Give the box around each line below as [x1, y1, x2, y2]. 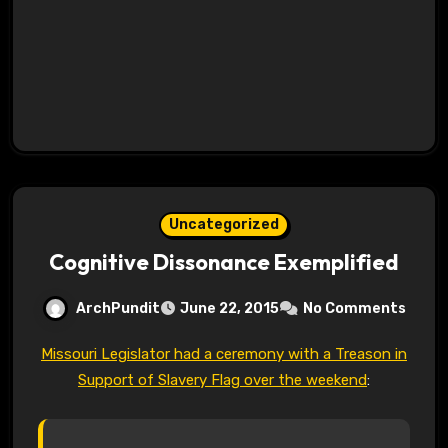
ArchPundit [76, 299, 160, 317]
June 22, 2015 [180, 300, 279, 318]
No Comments [303, 300, 406, 318]
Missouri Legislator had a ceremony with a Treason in [41, 345, 53, 364]
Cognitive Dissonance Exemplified [49, 248, 399, 277]
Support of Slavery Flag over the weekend [78, 371, 367, 390]
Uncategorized [169, 216, 279, 234]
